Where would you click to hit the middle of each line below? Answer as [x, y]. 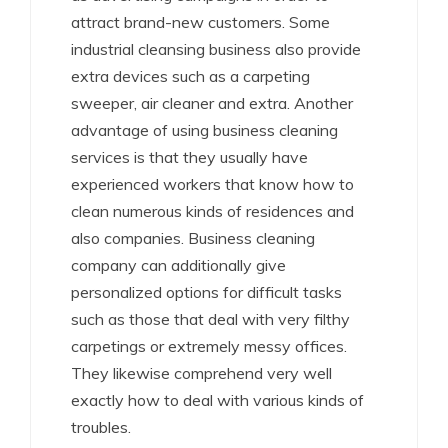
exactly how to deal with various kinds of [217, 400]
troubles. [101, 427]
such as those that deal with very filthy [210, 319]
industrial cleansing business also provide [216, 49]
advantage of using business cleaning [204, 130]
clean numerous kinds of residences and [212, 211]
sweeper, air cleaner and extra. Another [212, 103]
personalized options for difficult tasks [206, 292]
